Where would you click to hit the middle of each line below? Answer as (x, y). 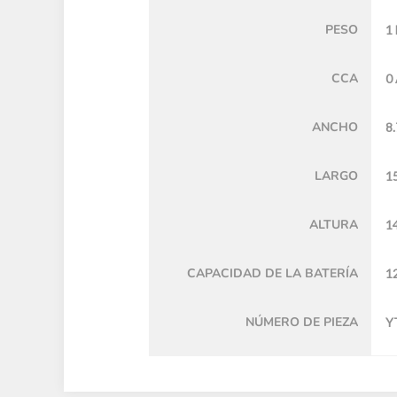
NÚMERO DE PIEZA (301, 322)
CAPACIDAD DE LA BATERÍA (272, 273)
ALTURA (333, 224)
